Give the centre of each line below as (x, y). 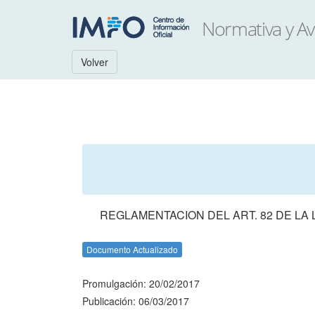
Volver (95, 62)
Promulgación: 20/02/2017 (141, 283)
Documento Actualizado (132, 249)
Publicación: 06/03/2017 (136, 301)
